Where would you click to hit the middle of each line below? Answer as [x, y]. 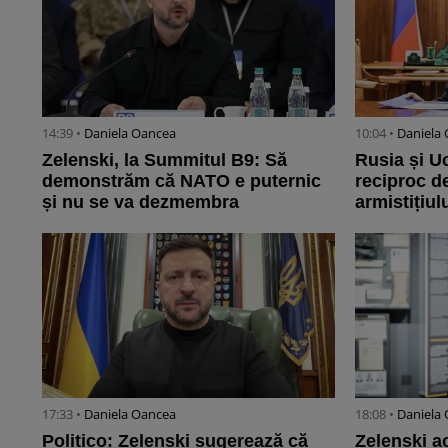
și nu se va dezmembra [140, 201]
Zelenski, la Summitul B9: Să [164, 159]
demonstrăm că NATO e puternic [181, 180]
